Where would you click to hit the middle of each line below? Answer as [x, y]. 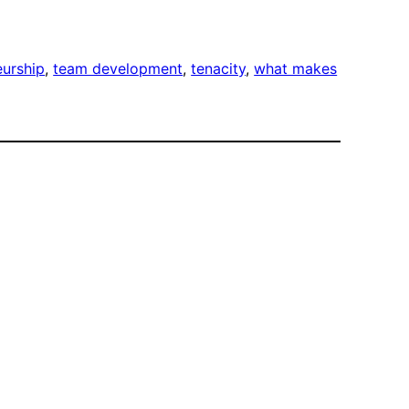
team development [118, 69]
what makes [296, 69]
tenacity [219, 69]
